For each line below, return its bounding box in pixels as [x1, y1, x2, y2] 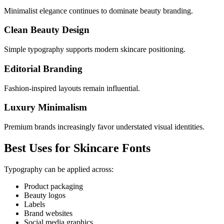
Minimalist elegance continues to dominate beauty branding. [4, 6, 193, 15]
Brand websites [24, 208, 72, 217]
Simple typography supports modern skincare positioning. [4, 45, 185, 54]
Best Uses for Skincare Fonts [4, 141, 150, 154]
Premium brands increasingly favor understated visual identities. [4, 122, 204, 131]
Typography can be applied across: [4, 164, 113, 173]
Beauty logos [24, 190, 65, 199]
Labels [24, 199, 45, 208]
